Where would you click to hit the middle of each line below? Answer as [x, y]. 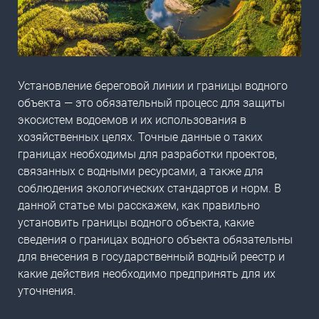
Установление [56, 86]
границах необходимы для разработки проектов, [147, 155]
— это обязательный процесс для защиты [174, 103]
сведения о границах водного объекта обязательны [155, 240]
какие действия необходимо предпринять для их [147, 274]
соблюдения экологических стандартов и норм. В [150, 189]
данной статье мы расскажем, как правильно [139, 206]
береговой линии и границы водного [191, 86]
